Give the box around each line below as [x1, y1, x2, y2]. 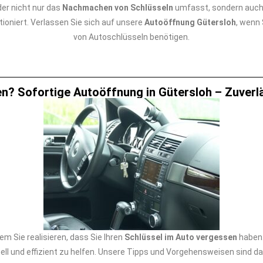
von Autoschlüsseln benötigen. [73, 32, 190, 42]
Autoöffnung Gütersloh [144, 18, 236, 27]
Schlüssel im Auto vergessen [124, 232, 237, 242]
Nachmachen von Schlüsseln [62, 3, 173, 12]
